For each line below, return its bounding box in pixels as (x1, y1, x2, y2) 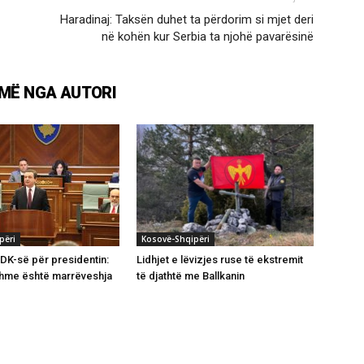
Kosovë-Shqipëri (141, 232, 210, 245)
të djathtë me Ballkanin (136, 269, 245, 282)
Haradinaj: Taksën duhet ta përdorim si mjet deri (60, 11, 314, 27)
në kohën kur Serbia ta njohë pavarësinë (102, 28, 314, 44)
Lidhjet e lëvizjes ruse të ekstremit (136, 253, 303, 266)
